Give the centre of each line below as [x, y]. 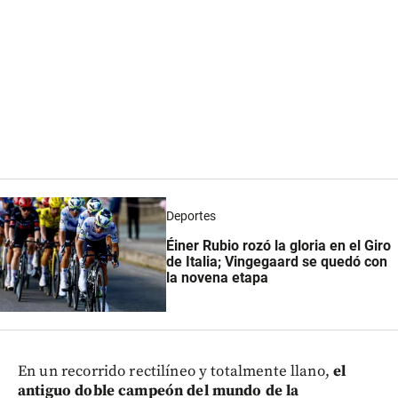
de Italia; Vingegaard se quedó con [277, 262]
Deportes [191, 215]
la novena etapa [218, 278]
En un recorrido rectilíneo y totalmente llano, [174, 371]
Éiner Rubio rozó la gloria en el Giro [279, 246]
